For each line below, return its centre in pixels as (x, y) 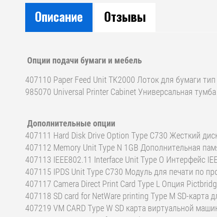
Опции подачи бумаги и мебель (85, 60)
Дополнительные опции (71, 123)
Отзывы (125, 16)
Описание (59, 16)
